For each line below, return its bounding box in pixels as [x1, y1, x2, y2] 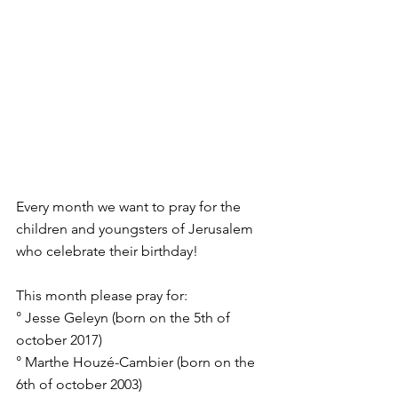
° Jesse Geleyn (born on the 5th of [16, 308, 234, 326]
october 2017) [16, 330, 102, 348]
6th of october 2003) [16, 375, 142, 393]
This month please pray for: [16, 286, 187, 304]
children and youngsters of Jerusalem [16, 219, 257, 237]
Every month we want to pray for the [16, 197, 244, 215]
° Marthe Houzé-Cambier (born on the [16, 353, 259, 370]
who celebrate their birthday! [16, 242, 198, 259]
